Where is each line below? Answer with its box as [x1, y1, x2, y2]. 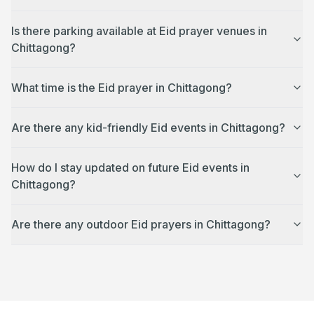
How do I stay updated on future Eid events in [11, 161, 250, 175]
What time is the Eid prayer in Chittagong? [11, 81, 232, 95]
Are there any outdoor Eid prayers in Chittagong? [11, 217, 271, 231]
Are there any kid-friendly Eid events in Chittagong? [11, 121, 285, 135]
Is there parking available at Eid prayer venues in [11, 24, 267, 38]
